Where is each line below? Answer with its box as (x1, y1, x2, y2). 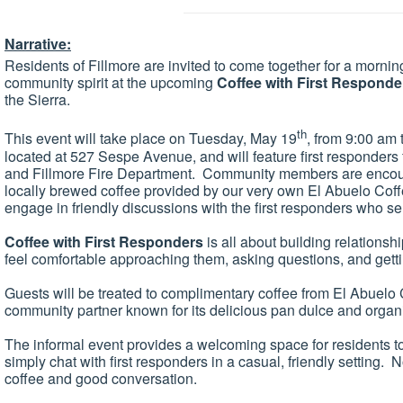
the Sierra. (4, 89, 70, 111)
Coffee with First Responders (4, 230, 203, 252)
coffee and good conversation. (4, 367, 201, 389)
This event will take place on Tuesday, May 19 (4, 128, 297, 149)
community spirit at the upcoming (4, 72, 217, 94)
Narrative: (4, 33, 71, 55)
